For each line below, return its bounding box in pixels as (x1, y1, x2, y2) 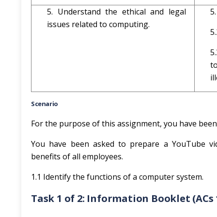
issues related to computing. (47, 19, 150, 30)
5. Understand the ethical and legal (47, 6, 186, 17)
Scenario (31, 99, 58, 108)
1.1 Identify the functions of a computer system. (31, 171, 203, 182)
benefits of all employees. (31, 151, 125, 162)
